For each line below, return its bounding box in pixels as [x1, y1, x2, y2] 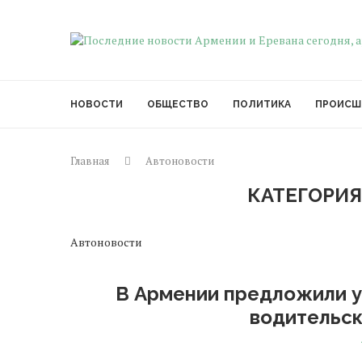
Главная [70, 154, 109, 168]
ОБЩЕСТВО [147, 99, 208, 110]
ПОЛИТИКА [233, 99, 291, 110]
